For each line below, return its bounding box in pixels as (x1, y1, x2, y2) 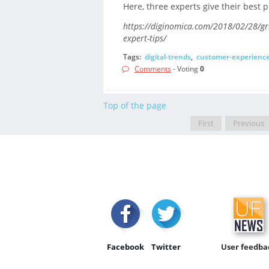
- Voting (171, 63, 200, 74)
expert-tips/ (122, 32, 166, 44)
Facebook (106, 241, 144, 252)
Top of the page (103, 100, 166, 112)
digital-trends (144, 52, 191, 62)
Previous (233, 118, 265, 129)
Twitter (151, 241, 181, 252)
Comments (134, 63, 171, 74)
